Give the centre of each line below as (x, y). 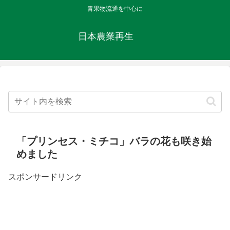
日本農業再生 (115, 37)
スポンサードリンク (45, 177)
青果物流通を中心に (115, 9)
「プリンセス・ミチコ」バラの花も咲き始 (114, 141)
